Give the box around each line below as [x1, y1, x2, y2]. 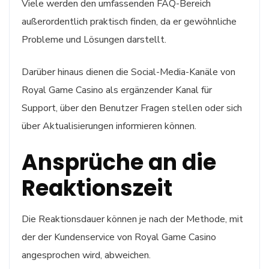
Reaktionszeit [22, 172, 172, 204]
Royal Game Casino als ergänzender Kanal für [22, 83, 212, 97]
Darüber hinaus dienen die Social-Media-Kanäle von [22, 65, 235, 79]
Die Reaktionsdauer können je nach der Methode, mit [22, 212, 243, 226]
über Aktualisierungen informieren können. [22, 119, 196, 133]
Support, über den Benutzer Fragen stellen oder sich [22, 101, 242, 115]
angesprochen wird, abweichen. [22, 248, 151, 262]
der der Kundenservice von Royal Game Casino [22, 230, 216, 244]
